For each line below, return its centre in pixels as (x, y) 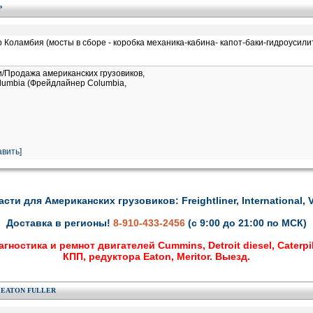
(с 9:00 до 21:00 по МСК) (247, 223)
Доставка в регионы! (60, 223)
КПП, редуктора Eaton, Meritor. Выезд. (156, 256)
